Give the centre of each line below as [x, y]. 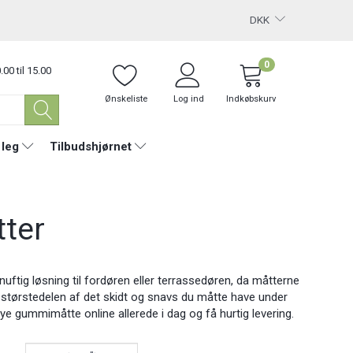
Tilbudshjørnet [90, 146]
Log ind [189, 99]
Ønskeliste [126, 99]
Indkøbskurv [251, 99]
